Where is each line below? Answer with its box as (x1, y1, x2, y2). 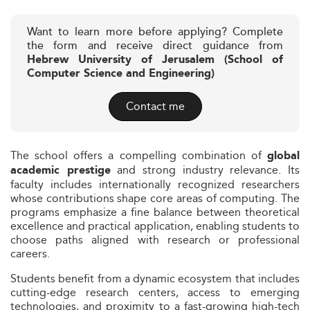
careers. (10, 245, 50, 262)
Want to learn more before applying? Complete (27, 24, 283, 41)
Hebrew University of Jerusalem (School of (27, 51, 283, 69)
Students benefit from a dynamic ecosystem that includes (10, 270, 300, 287)
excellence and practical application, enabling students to (10, 217, 300, 235)
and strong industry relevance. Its (110, 161, 300, 179)
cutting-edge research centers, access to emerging (10, 284, 300, 301)
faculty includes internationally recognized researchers (10, 176, 300, 193)
